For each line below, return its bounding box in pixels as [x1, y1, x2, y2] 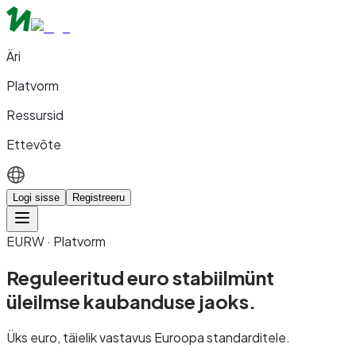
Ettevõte [6, 136, 61, 153]
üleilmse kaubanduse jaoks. [6, 288, 256, 313]
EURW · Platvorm [6, 233, 106, 250]
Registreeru [72, 192, 125, 203]
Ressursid [6, 106, 64, 123]
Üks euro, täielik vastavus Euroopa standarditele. [6, 328, 290, 346]
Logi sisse [13, 192, 60, 203]
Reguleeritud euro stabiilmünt [6, 265, 274, 289]
